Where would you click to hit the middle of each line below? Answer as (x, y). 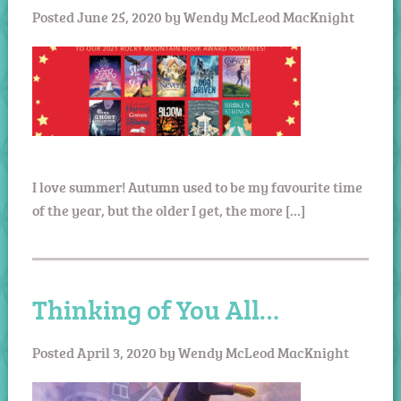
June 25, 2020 (119, 17)
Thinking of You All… (155, 309)
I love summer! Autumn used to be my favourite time (197, 187)
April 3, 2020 (116, 352)
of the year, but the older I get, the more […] (168, 210)
